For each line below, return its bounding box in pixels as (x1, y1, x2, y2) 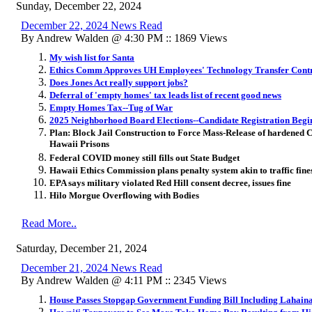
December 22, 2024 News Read (21, 19, 162, 31)
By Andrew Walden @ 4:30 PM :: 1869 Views (21, 31, 227, 44)
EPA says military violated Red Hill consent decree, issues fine (49, 177, 291, 188)
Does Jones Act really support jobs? (49, 77, 188, 88)
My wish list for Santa (49, 52, 134, 63)
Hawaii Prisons (49, 138, 109, 150)
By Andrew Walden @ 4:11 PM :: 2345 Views (21, 274, 226, 286)
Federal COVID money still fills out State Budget (49, 152, 244, 163)
